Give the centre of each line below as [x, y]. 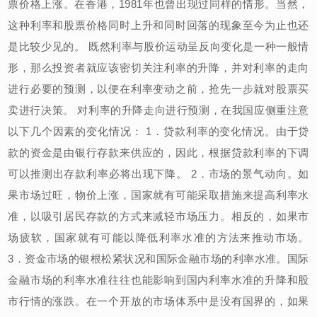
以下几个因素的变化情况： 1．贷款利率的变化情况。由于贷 [158, 131]
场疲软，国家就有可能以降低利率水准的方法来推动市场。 [158, 237]
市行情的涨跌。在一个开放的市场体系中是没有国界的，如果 [158, 301]
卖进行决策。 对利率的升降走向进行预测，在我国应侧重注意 [158, 110]
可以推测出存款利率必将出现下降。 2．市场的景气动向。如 [158, 173]
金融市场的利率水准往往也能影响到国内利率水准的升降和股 [158, 279]
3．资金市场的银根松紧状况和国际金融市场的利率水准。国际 [158, 258]
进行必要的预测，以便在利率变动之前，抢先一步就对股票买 [158, 88]
